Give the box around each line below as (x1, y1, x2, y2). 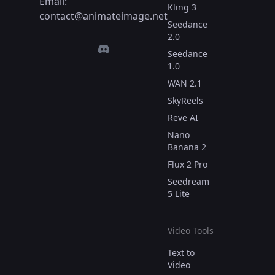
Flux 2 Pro (168, 158, 207, 171)
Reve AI (168, 112, 198, 124)
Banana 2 (168, 141, 206, 153)
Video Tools (168, 225, 214, 237)
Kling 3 (168, 1, 196, 14)
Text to (168, 247, 195, 259)
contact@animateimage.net (39, 9, 168, 23)
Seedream (168, 176, 209, 188)
